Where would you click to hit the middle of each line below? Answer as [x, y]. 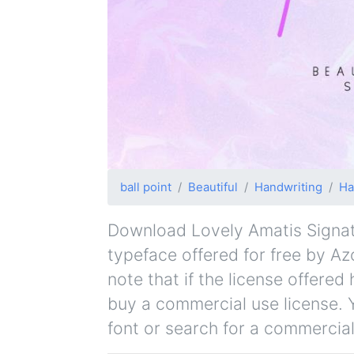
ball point [146, 188]
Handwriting [288, 188]
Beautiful [213, 188]
